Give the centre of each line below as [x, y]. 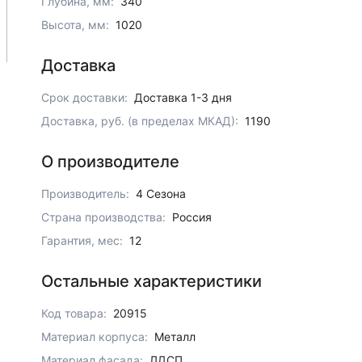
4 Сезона [161, 194]
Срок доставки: [85, 97]
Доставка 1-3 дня [183, 97]
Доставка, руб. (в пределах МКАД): [140, 121]
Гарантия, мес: [82, 240]
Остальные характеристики [152, 281]
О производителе [111, 162]
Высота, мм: [76, 25]
